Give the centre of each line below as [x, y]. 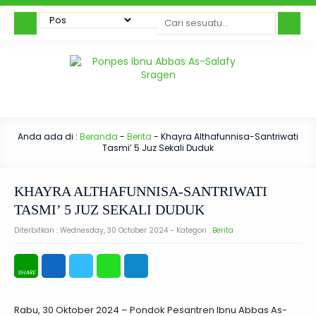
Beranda [99, 136]
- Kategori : [190, 230]
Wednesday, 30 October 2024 [114, 230]
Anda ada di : [49, 136]
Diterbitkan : [37, 230]
